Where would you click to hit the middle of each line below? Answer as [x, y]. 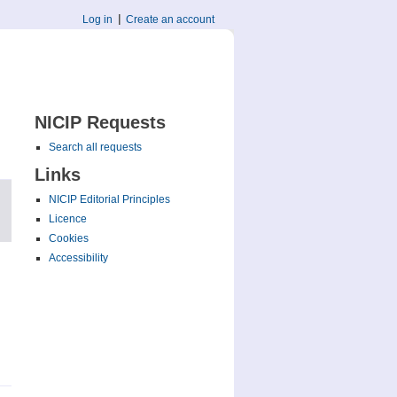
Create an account [171, 19]
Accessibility [78, 258]
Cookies [68, 238]
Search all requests [95, 147]
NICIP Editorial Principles [109, 199]
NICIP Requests [100, 122]
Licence [67, 219]
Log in [98, 19]
